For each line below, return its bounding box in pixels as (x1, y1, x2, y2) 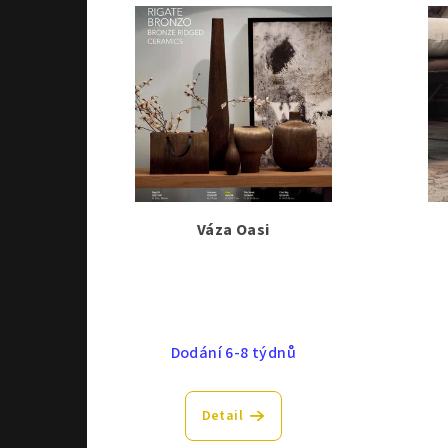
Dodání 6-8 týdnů (170, 341, 296, 364)
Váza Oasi (196, 218, 270, 241)
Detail (201, 405, 244, 426)
